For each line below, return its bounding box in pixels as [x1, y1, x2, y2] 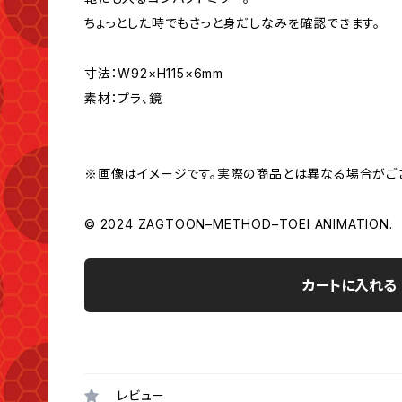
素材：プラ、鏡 [84, 91, 162, 106]
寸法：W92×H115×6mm [84, 66, 223, 81]
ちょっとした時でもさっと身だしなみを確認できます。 [84, 15, 380, 31]
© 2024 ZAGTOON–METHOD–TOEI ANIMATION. [84, 216, 393, 232]
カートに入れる [301, 276, 397, 294]
